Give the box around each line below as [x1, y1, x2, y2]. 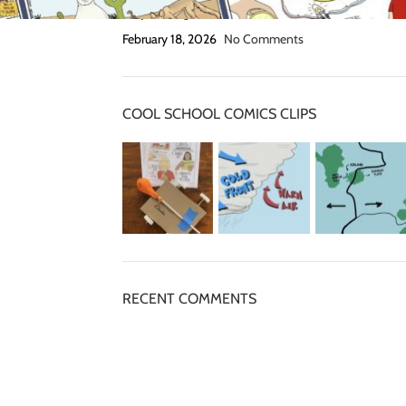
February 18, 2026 [121, 31, 217, 48]
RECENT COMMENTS [121, 289, 256, 307]
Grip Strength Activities [121, 5, 258, 21]
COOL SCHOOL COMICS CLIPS [121, 105, 316, 123]
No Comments [223, 31, 304, 48]
